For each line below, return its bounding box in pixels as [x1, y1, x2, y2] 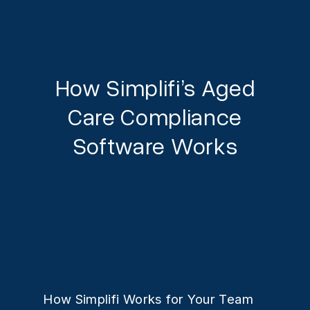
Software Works [72, 131, 238, 159]
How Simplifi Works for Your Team [43, 291, 253, 307]
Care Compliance [67, 102, 243, 130]
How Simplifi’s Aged [55, 73, 255, 101]
